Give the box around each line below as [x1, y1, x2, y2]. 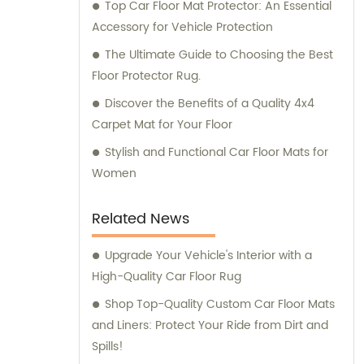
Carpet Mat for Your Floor [92, 115, 232, 134]
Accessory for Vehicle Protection [92, 17, 273, 37]
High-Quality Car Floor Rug [92, 266, 241, 286]
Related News [92, 206, 189, 231]
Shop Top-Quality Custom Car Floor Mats [105, 294, 335, 314]
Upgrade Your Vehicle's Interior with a [105, 245, 312, 265]
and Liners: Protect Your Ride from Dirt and [92, 315, 328, 335]
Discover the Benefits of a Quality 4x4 [105, 93, 314, 113]
